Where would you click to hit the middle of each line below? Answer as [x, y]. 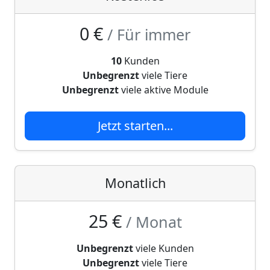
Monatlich [135, 183]
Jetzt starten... [135, 126]
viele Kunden [163, 248]
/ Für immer [149, 34]
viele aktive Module [163, 90]
